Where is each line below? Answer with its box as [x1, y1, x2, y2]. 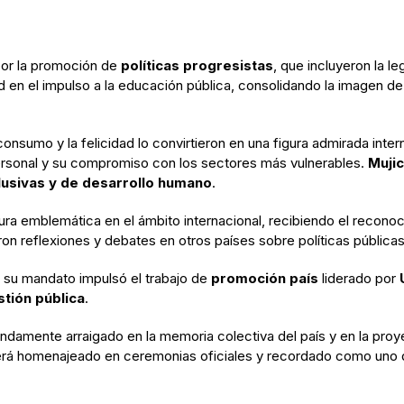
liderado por [318, 269, 399, 287]
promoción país [211, 269, 318, 287]
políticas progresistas [121, 56, 273, 74]
